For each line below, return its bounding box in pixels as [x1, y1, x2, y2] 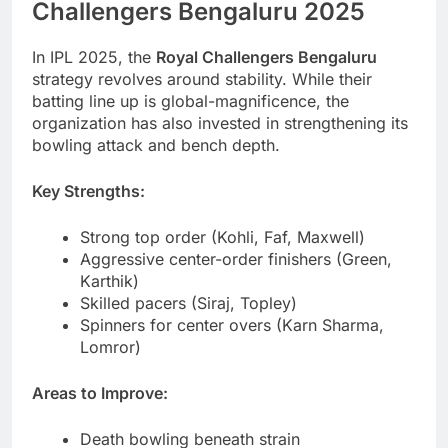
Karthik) [80, 270, 139, 291]
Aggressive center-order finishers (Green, [80, 248, 392, 269]
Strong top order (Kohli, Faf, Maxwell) [80, 226, 365, 247]
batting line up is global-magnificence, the [32, 90, 349, 111]
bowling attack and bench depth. [32, 134, 280, 155]
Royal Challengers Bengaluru [156, 46, 377, 67]
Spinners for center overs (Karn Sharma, [80, 314, 384, 335]
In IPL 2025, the [32, 46, 156, 67]
